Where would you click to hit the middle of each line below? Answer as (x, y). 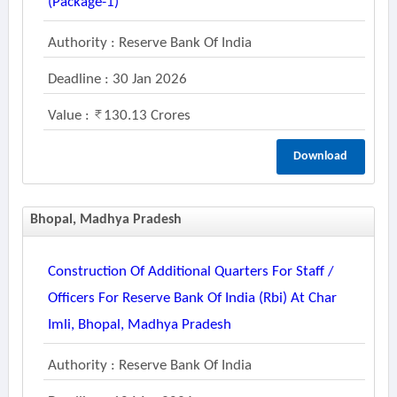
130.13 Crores (147, 116)
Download (321, 156)
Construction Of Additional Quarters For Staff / (191, 272)
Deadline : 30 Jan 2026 (117, 79)
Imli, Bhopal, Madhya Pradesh (139, 325)
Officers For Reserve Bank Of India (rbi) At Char (192, 298)
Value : (70, 116)
